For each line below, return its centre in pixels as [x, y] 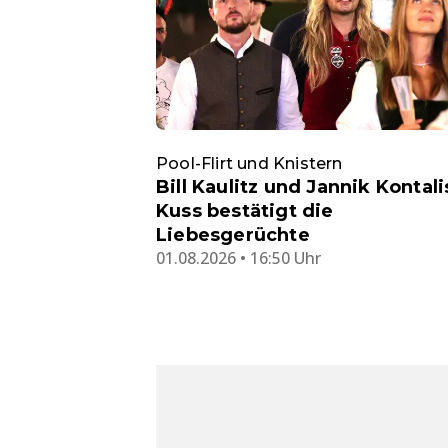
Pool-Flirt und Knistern [249, 164]
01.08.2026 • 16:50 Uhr [238, 258]
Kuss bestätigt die [245, 211]
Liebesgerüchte [233, 235]
